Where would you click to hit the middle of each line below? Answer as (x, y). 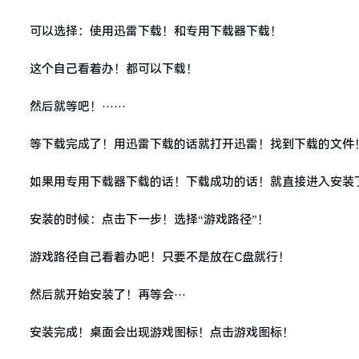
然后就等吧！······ (78, 106)
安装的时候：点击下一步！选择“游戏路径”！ (149, 219)
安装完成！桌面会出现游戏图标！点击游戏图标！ (162, 332)
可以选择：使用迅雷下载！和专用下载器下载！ (156, 31)
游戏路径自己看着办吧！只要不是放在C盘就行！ (160, 257)
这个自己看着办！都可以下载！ (114, 69)
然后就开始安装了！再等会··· (108, 294)
